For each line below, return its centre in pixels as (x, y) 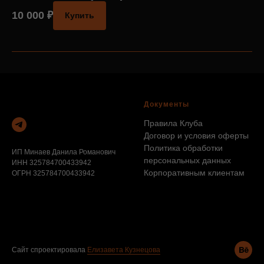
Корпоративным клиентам (194, 172)
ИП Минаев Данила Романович (64, 152)
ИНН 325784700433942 (52, 162)
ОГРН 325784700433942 (53, 173)
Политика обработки (183, 148)
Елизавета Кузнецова (124, 250)
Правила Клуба (173, 123)
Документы (166, 104)
